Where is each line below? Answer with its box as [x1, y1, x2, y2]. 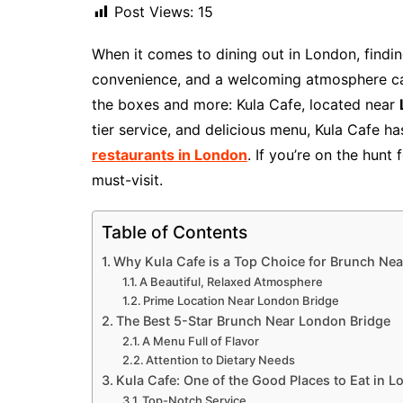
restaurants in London [92, 146, 247, 165]
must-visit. [92, 171, 163, 190]
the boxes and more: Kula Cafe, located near [92, 95, 399, 114]
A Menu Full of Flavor [142, 334, 260, 349]
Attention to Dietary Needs [146, 353, 296, 368]
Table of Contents [102, 221, 247, 244]
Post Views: [114, 3, 193, 22]
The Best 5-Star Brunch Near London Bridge [115, 313, 390, 329]
